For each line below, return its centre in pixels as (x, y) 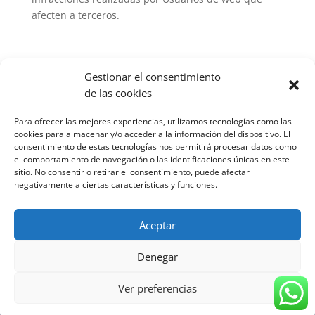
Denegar (157, 256)
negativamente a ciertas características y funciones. (116, 185)
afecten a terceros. (75, 15)
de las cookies (118, 93)
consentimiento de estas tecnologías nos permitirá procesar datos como (155, 147)
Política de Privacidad (73, 264)
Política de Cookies (246, 264)
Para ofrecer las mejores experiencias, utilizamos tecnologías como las (153, 121)
